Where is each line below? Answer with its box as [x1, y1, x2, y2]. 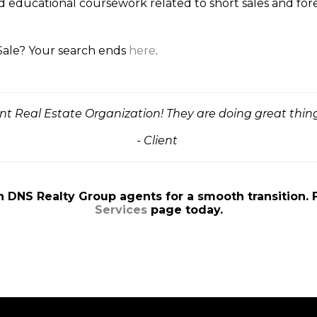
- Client [137, 134, 180, 148]
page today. [146, 203, 223, 217]
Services [94, 203, 147, 217]
